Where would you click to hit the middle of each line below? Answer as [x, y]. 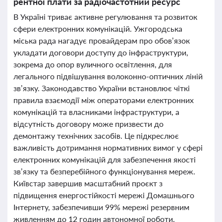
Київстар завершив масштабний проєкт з [88, 183]
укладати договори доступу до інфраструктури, [101, 52]
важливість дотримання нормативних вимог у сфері [108, 147]
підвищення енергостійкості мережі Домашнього [104, 195]
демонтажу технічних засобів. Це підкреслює [96, 136]
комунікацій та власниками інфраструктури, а [96, 112]
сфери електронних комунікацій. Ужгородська [98, 28]
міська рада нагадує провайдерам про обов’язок [102, 40]
